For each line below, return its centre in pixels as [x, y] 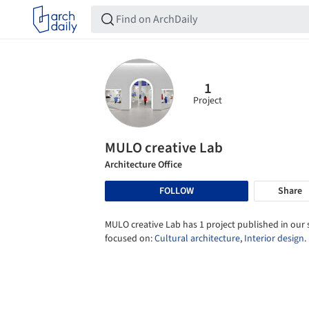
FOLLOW [177, 191]
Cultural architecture [197, 239]
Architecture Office [143, 165]
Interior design [274, 239]
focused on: [130, 239]
